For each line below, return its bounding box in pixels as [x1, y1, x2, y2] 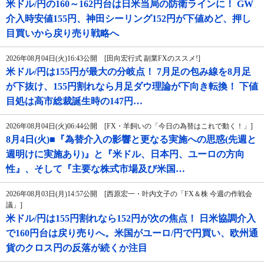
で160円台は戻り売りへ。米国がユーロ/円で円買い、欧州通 [6, 228, 258, 239]
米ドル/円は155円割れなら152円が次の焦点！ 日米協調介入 [6, 213, 256, 224]
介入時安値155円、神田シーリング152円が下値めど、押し [6, 14, 251, 24]
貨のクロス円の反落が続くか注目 [6, 243, 147, 253]
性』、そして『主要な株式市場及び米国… [6, 164, 185, 174]
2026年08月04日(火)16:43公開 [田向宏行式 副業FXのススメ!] [6, 54, 200, 63]
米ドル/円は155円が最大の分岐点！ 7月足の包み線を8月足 [6, 67, 251, 77]
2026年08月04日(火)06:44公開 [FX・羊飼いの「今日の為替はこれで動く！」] [6, 122, 253, 131]
